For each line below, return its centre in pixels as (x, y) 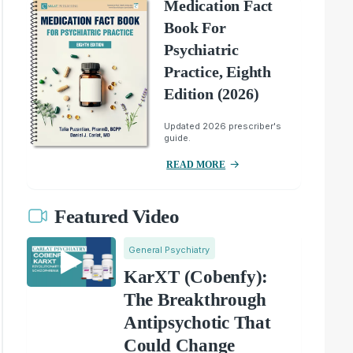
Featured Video (117, 217)
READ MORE (196, 164)
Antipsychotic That (197, 322)
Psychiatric (201, 49)
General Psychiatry (169, 249)
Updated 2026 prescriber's (223, 126)
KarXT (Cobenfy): (196, 277)
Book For (195, 27)
